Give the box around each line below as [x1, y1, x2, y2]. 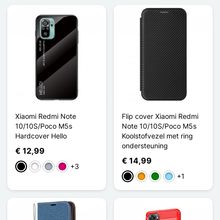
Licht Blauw [165, 172, 201, 181]
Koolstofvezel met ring [122, 131, 193, 140]
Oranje [137, 172, 158, 181]
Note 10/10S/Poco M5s [122, 121, 196, 130]
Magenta [58, 163, 86, 171]
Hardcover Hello [15, 131, 67, 140]
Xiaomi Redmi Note [15, 111, 76, 120]
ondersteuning [122, 141, 168, 150]
